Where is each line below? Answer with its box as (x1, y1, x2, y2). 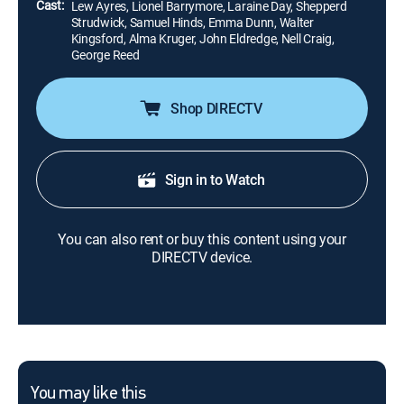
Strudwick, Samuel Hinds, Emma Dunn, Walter (70, 14, 314, 31)
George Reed (70, 46, 140, 63)
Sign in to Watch (164, 170, 265, 189)
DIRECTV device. (151, 247, 253, 267)
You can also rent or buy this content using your (58, 229, 346, 249)
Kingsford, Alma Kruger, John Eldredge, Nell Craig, (70, 30, 335, 47)
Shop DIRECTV (170, 98, 262, 118)
